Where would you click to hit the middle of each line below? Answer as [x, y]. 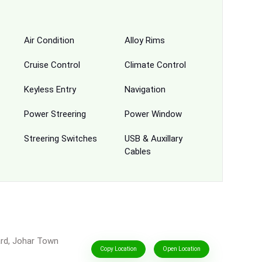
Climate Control [155, 65]
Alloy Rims [144, 40]
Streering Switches [60, 138]
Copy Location [118, 249]
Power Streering [55, 114]
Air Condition [49, 40]
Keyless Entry [50, 89]
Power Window [153, 114]
